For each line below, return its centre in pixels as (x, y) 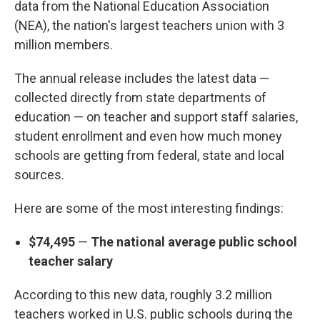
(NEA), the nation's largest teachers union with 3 (149, 25)
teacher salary (71, 261)
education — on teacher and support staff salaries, (156, 117)
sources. (39, 175)
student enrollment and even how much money (148, 136)
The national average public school (192, 242)
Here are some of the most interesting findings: (149, 208)
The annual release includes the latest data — (142, 78)
